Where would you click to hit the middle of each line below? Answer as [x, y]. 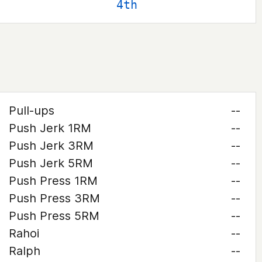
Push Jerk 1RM [50, 128]
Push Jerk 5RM [51, 163]
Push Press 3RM [54, 198]
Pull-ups [31, 111]
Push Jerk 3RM [51, 146]
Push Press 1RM [53, 181]
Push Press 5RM [54, 216]
